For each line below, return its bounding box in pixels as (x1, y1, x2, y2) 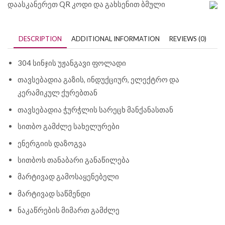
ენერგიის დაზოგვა (18, 138, 86, 148)
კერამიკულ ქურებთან (18, 88, 97, 97)
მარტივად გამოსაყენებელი (18, 172, 119, 181)
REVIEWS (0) (169, 35, 206, 43)
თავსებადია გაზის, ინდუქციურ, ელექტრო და (18, 75, 179, 84)
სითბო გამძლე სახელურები (18, 122, 120, 131)
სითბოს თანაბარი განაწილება (18, 155, 130, 164)
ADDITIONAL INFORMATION (71, 35, 160, 43)
